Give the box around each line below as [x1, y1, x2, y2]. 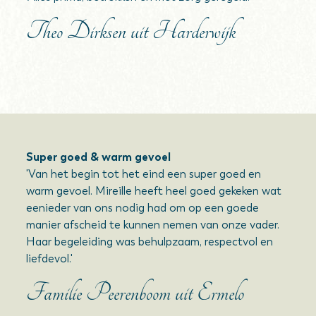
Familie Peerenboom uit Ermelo [26, 279, 245, 307]
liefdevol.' [26, 252, 73, 265]
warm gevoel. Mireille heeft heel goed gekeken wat [26, 184, 282, 197]
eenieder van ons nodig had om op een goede [26, 201, 260, 214]
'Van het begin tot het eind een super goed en [26, 167, 262, 181]
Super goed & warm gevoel [26, 150, 171, 164]
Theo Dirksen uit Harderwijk [26, 17, 236, 45]
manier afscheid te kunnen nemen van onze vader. [26, 218, 280, 231]
